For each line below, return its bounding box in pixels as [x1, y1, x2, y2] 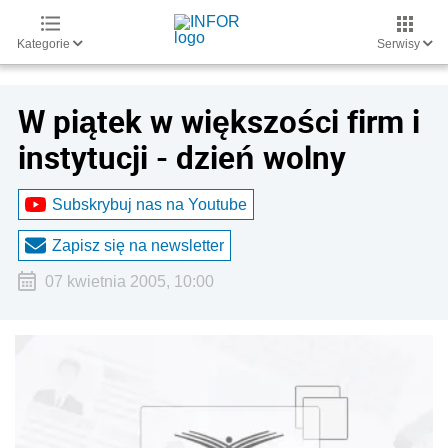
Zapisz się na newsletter [52, 236, 224, 254]
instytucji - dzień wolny [18, 136, 346, 178]
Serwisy [377, 37, 423, 51]
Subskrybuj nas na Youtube [52, 195, 247, 213]
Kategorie [17, 37, 73, 51]
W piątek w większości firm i [18, 100, 420, 142]
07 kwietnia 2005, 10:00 [44, 273, 214, 290]
